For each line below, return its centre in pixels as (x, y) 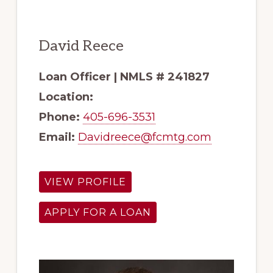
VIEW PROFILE (85, 182)
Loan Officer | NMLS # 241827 (124, 77)
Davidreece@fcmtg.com (144, 137)
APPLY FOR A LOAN (97, 213)
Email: (57, 137)
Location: (66, 97)
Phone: (59, 117)
